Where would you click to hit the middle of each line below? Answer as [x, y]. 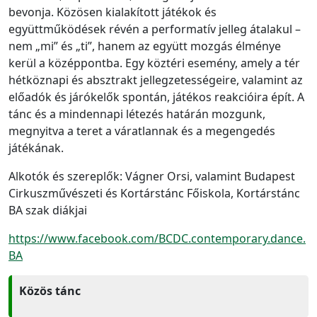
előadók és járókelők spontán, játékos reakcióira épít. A [156, 97]
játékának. [36, 148]
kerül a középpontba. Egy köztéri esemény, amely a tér [154, 63]
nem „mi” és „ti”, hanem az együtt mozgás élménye [145, 46]
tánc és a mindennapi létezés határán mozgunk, [137, 114]
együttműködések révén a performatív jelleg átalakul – [155, 29]
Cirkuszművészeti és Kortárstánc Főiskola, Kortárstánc [154, 193]
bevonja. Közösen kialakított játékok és [113, 12]
